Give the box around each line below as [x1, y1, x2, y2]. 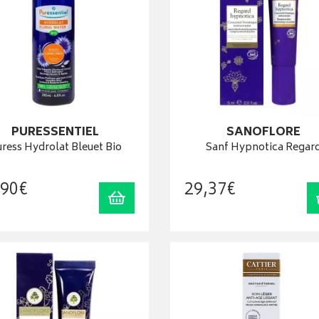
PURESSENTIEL [11, 122, 100, 143]
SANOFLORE [226, 122, 301, 143]
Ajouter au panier [124, 188, 207, 206]
